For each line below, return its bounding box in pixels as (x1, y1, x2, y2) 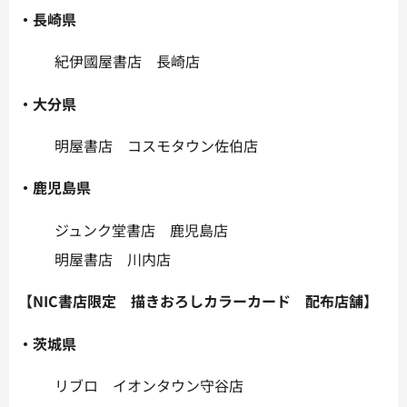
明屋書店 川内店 (55, 247, 171, 270)
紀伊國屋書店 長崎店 (55, 50, 200, 73)
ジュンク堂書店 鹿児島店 (55, 218, 228, 241)
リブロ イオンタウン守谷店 (55, 374, 243, 397)
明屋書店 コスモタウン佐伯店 (55, 134, 258, 157)
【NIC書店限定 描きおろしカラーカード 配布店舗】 (18, 290, 378, 313)
